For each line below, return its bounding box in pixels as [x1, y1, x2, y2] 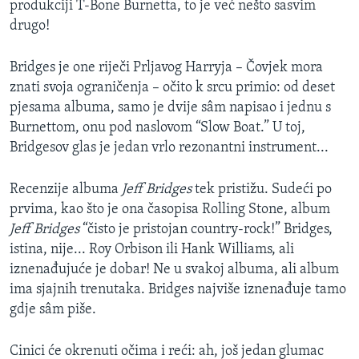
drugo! [10, 18, 50, 34]
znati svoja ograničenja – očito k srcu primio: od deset [10, 80, 335, 96]
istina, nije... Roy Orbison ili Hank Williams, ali [10, 242, 294, 258]
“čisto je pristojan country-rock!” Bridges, [79, 222, 333, 238]
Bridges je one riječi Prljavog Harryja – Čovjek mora [10, 60, 323, 76]
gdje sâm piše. [10, 302, 96, 318]
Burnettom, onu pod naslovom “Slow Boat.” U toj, [10, 120, 305, 136]
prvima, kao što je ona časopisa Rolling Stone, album [10, 202, 330, 218]
